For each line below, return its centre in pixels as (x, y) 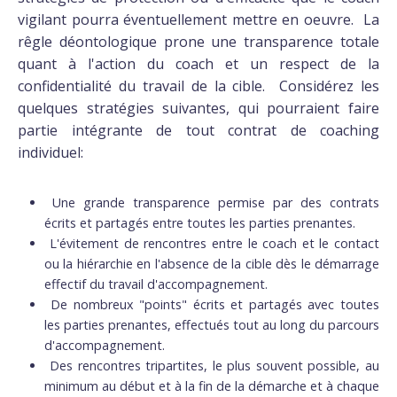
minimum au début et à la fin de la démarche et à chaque (212, 385)
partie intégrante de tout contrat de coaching (198, 130)
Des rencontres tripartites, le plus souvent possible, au (215, 365)
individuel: (51, 152)
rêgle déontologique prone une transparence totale (198, 41)
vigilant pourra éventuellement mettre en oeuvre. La (198, 19)
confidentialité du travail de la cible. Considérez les (198, 86)
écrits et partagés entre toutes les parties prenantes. (200, 222)
